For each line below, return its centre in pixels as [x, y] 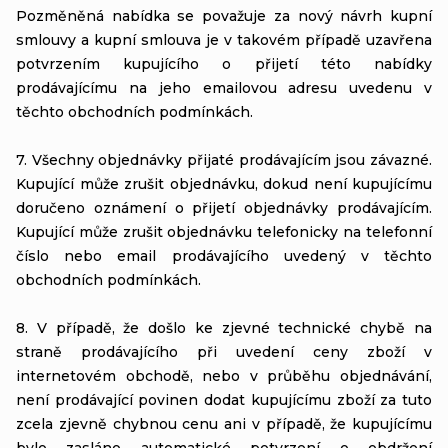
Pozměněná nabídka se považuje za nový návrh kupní [224, 15]
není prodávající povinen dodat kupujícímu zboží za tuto [224, 399]
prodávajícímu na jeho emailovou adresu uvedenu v [224, 87]
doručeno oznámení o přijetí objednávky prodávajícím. [224, 207]
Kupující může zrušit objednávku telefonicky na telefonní [224, 231]
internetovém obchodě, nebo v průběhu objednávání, [224, 375]
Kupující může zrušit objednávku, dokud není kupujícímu [224, 183]
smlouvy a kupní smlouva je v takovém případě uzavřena [224, 39]
